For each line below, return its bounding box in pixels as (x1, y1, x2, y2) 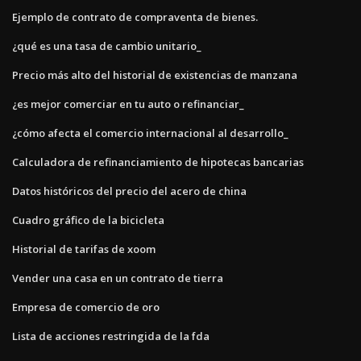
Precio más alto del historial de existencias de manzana (12, 67, 297, 82)
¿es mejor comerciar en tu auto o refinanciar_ (12, 96, 244, 111)
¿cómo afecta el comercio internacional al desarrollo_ (12, 125, 288, 140)
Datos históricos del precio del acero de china (12, 183, 247, 198)
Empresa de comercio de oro (12, 299, 160, 314)
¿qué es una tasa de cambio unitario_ (12, 38, 201, 53)
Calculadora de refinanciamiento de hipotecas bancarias (12, 154, 304, 169)
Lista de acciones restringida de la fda (12, 328, 210, 343)
